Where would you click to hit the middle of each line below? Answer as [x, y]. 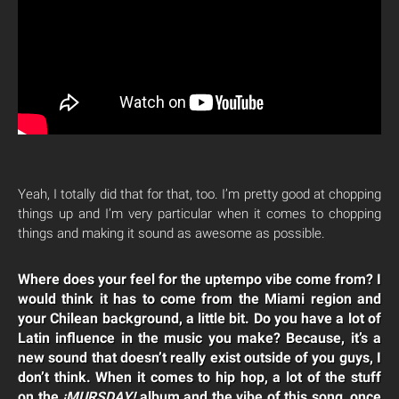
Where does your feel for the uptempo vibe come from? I [199, 280]
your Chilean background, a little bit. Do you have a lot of [199, 319]
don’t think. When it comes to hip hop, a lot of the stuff [199, 378]
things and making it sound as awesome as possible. [171, 234]
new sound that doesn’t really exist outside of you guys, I [199, 358]
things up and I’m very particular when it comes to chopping [199, 214]
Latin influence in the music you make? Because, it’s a [199, 338]
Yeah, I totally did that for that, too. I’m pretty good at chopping [199, 195]
